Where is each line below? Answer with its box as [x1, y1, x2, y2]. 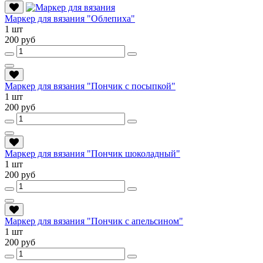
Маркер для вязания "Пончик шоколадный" [5, 148, 180, 159]
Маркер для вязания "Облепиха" [5, 13, 135, 23]
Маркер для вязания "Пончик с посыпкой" [5, 80, 176, 91]
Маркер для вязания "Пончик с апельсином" [5, 215, 183, 226]
